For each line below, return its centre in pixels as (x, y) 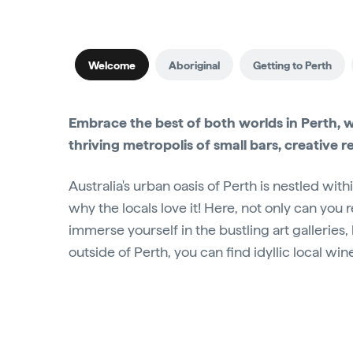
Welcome (112, 65)
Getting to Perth (292, 65)
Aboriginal (194, 65)
